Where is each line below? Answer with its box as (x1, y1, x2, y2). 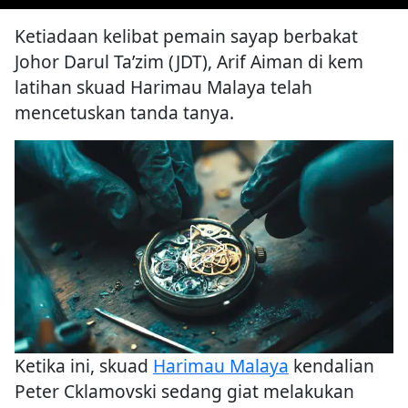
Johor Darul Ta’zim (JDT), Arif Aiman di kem (15, 49, 363, 75)
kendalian (289, 353, 374, 379)
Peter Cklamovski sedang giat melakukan (15, 379, 354, 404)
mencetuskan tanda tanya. (15, 100, 234, 126)
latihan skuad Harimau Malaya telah (15, 75, 312, 100)
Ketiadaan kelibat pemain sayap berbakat (15, 24, 358, 49)
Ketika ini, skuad (15, 353, 153, 379)
